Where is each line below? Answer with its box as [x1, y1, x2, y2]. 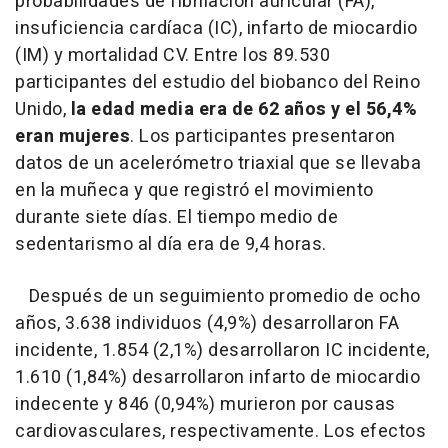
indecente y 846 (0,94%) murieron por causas [15, 391, 396, 419]
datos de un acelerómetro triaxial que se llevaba [15, 150, 421, 178]
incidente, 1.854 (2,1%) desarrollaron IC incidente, [15, 337, 430, 365]
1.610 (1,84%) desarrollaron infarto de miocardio [15, 364, 420, 392]
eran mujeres [15, 123, 130, 151]
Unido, [15, 96, 66, 124]
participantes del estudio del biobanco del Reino [15, 69, 420, 97]
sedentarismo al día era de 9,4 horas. [15, 231, 327, 259]
